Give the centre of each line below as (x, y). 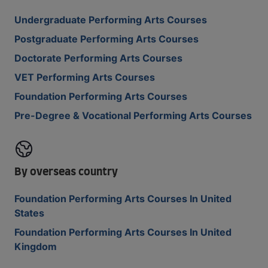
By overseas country (66, 172)
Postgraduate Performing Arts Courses (106, 39)
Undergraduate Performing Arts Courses (111, 20)
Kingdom (36, 246)
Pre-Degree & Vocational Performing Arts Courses (133, 115)
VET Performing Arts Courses (85, 77)
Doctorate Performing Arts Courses (98, 58)
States (29, 213)
